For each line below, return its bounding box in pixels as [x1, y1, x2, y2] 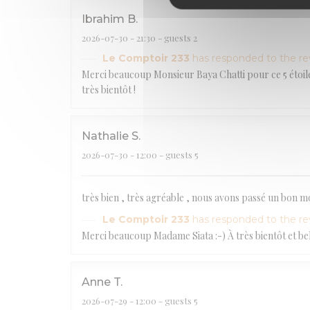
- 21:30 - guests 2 [128, 31, 197, 44]
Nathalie [82, 129, 129, 143]
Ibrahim [82, 12, 125, 26]
